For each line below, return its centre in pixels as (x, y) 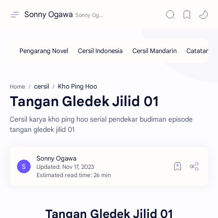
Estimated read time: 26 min (74, 175)
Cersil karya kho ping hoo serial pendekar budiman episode (101, 119)
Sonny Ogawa (49, 15)
